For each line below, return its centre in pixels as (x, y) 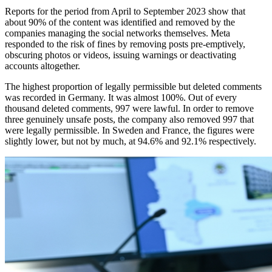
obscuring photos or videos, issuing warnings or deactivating (121, 55)
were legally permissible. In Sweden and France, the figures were (130, 131)
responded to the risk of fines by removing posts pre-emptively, (125, 44)
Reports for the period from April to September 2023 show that (125, 12)
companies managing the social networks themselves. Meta (117, 33)
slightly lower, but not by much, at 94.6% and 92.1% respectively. (131, 141)
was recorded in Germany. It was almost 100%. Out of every (121, 98)
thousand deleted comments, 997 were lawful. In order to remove (129, 109)
